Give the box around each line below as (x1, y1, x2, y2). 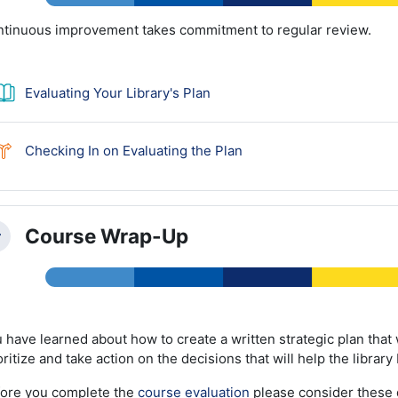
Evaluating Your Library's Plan (24, 84, 211, 101)
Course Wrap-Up (24, 224, 188, 249)
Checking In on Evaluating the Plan (24, 141, 243, 159)
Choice (241, 140, 286, 158)
